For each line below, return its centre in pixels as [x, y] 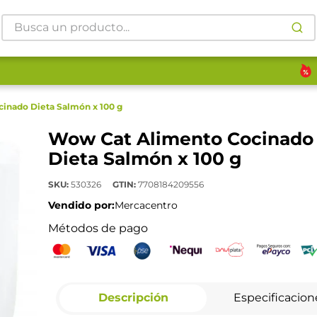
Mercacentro [146, 206]
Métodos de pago [98, 229]
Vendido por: [81, 206]
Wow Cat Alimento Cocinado [180, 139]
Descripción [133, 297]
